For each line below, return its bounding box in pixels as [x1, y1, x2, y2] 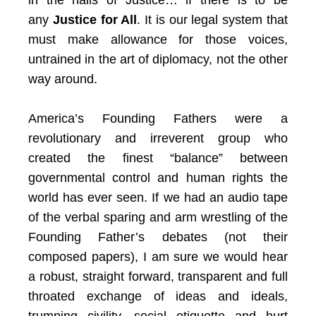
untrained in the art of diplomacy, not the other [28, 52, 288, 66]
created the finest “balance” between [28, 151, 288, 165]
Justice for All [52, 13, 138, 27]
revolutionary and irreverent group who [28, 131, 288, 145]
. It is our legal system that [137, 13, 288, 27]
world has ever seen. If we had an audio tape [28, 190, 288, 205]
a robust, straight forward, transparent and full [28, 269, 288, 284]
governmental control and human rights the [28, 171, 288, 185]
